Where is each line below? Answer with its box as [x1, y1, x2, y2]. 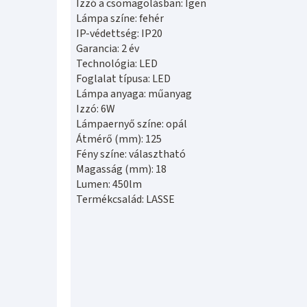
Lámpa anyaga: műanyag [76, 86, 192, 101]
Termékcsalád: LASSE [76, 191, 175, 207]
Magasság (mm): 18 [76, 161, 167, 177]
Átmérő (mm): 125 [76, 131, 162, 147]
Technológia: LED [76, 56, 158, 71]
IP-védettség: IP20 [76, 25, 162, 41]
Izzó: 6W [76, 101, 115, 116]
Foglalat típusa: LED [76, 71, 171, 86]
